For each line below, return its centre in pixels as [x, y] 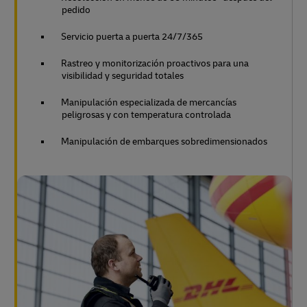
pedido [76, 10]
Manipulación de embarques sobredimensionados [164, 141]
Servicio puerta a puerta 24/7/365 [132, 36]
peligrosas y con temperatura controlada [146, 114]
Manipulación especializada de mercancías [149, 102]
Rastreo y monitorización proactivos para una [155, 63]
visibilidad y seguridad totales [123, 75]
